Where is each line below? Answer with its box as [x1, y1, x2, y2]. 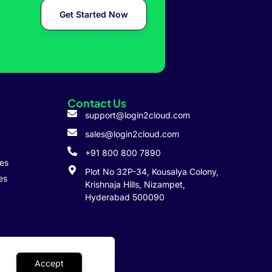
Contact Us [67, 96, 126, 110]
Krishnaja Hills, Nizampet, [85, 179, 185, 189]
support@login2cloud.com [85, 110, 190, 120]
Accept [34, 258, 64, 268]
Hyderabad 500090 [85, 192, 165, 202]
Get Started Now [59, 9, 128, 19]
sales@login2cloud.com [85, 129, 179, 139]
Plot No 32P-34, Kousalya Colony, [85, 166, 219, 177]
